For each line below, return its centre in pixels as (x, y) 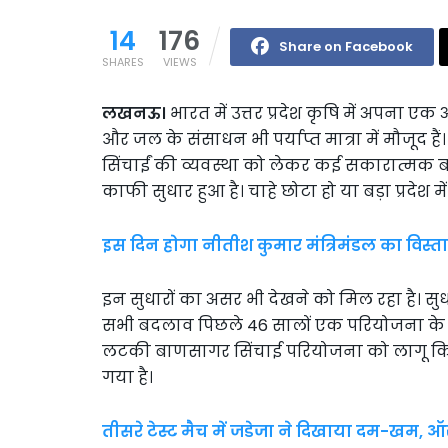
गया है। (127, 377)
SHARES (123, 61)
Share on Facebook (346, 46)
